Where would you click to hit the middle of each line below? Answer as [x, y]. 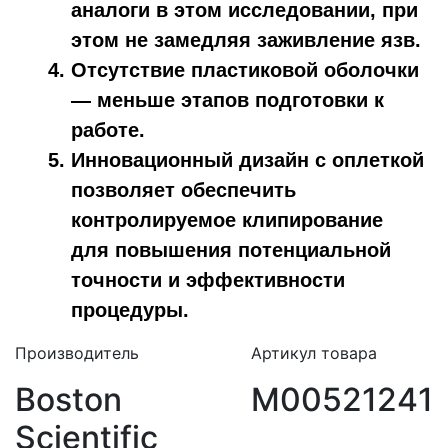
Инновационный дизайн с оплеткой [247, 159]
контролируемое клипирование [227, 219]
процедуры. [130, 309]
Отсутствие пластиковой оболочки [245, 69]
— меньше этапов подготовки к [227, 99]
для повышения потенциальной [231, 249]
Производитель [77, 352]
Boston [68, 399]
